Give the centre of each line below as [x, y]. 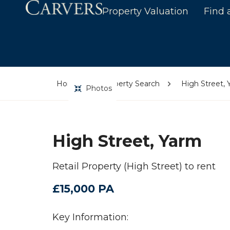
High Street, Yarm [127, 141]
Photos [99, 88]
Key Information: [90, 217]
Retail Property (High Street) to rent [134, 166]
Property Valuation [146, 11]
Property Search [130, 84]
